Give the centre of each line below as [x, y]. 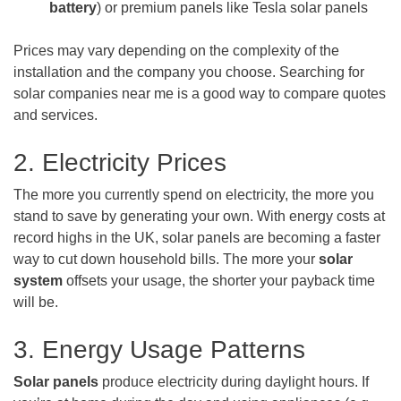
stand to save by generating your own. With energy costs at [199, 217]
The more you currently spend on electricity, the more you [194, 195]
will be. [36, 303]
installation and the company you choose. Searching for [189, 73]
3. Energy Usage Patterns [159, 350]
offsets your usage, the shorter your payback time [219, 281]
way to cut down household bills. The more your [166, 260]
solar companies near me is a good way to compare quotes [200, 94]
